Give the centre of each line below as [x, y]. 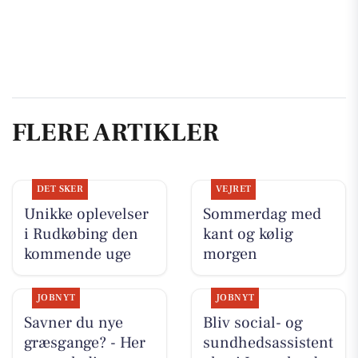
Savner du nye [73, 322]
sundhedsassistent [268, 342]
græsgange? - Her [84, 342]
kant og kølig [248, 234]
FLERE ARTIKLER [115, 133]
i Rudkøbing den [81, 234]
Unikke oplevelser [86, 214]
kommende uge [77, 254]
